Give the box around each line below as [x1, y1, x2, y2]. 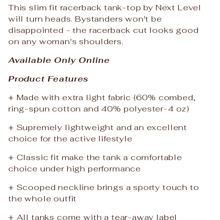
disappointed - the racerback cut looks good [8, 24, 199, 35]
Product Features [8, 73, 89, 84]
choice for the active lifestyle [8, 133, 133, 144]
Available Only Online [8, 54, 110, 65]
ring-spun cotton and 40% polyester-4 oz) [8, 103, 190, 114]
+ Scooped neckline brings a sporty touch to [8, 181, 199, 192]
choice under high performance [8, 163, 141, 174]
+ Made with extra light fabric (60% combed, [8, 91, 196, 103]
